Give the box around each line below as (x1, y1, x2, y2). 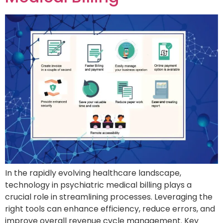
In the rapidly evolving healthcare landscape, (5, 167, 181, 179)
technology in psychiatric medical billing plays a (5, 179, 192, 191)
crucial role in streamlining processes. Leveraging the (5, 191, 213, 203)
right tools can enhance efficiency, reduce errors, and (5, 203, 215, 215)
